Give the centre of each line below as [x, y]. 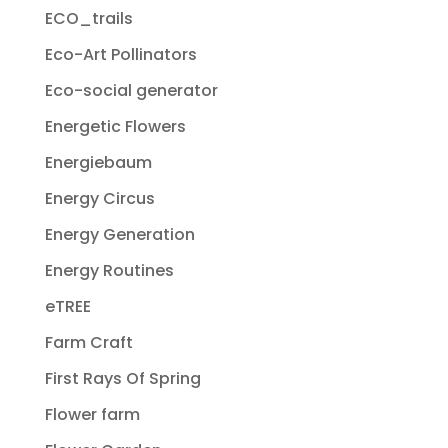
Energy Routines [109, 271]
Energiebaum [98, 163]
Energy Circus [99, 199]
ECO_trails [88, 19]
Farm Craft [88, 343]
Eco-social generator [131, 91]
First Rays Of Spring [122, 379]
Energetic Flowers [115, 127]
